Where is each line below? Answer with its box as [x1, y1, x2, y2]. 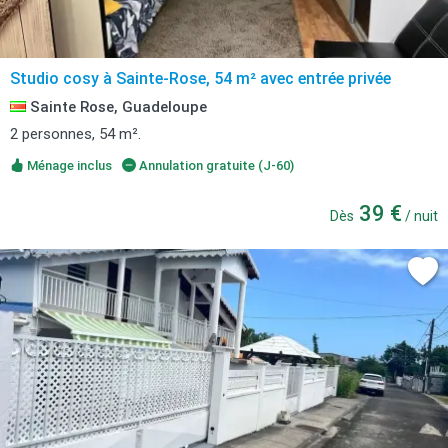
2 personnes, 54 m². [10, 125, 141, 143]
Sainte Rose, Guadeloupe [26, 98, 207, 116]
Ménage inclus [24, 158, 112, 173]
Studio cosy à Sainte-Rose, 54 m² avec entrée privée [10, 69, 391, 88]
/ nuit [402, 208, 438, 224]
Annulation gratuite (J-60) [135, 158, 294, 173]
